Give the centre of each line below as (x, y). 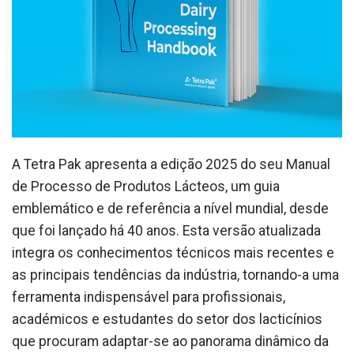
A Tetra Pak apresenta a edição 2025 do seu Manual (171, 164)
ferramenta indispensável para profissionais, (149, 297)
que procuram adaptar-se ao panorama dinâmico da (170, 341)
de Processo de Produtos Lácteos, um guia (146, 186)
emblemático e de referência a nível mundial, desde (170, 209)
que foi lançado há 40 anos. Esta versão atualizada (166, 231)
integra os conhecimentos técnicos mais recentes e (173, 253)
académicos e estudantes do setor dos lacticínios (167, 319)
